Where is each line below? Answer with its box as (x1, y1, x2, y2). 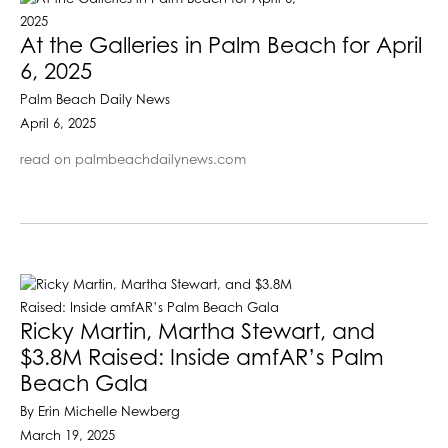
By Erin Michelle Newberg (20, 405, 180, 419)
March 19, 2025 (20, 429, 115, 443)
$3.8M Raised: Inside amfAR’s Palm (20, 346, 384, 371)
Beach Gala (20, 372, 148, 397)
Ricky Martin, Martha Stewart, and (20, 320, 375, 345)
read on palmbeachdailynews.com (20, 153, 246, 167)
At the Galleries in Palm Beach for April (20, 34, 422, 59)
